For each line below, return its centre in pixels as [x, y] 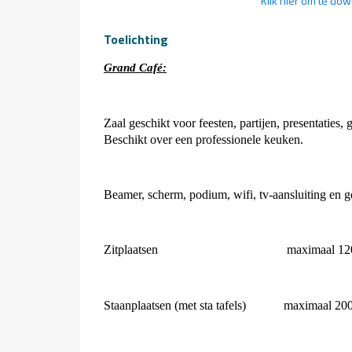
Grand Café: [135, 68]
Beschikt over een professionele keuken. [203, 139]
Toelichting [136, 39]
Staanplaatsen [139, 305]
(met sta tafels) [210, 305]
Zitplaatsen [132, 249]
